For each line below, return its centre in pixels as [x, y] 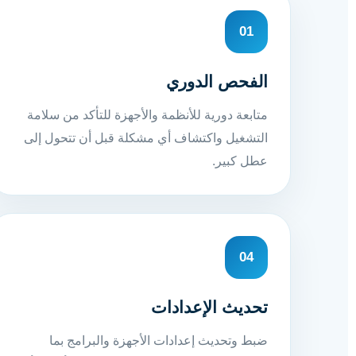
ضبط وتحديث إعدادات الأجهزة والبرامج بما [159, 340]
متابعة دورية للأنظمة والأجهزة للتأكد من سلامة [147, 114]
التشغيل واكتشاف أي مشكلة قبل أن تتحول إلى [146, 137]
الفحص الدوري [217, 81]
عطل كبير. [240, 161]
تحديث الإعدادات [209, 307]
